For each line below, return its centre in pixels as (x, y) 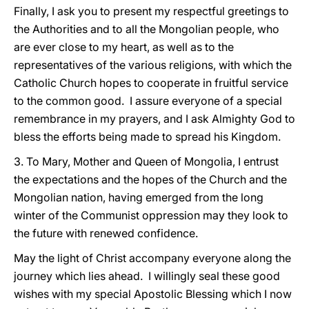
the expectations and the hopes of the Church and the (150, 179)
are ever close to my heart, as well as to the (124, 47)
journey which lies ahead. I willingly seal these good (147, 276)
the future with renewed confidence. (106, 233)
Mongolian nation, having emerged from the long (139, 197)
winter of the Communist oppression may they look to (151, 215)
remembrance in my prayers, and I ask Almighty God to (154, 119)
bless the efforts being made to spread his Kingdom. (147, 137)
